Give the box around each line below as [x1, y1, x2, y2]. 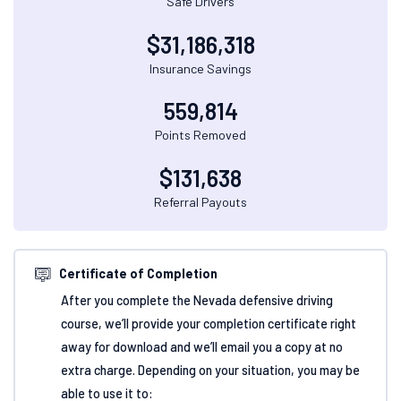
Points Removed [155, 127, 246, 143]
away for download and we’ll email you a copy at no [60, 339, 343, 355]
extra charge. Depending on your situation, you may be [60, 363, 360, 379]
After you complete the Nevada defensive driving [60, 293, 333, 309]
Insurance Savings [149, 60, 252, 76]
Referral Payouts [154, 193, 247, 209]
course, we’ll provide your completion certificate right [60, 316, 356, 332]
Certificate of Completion [59, 265, 218, 281]
